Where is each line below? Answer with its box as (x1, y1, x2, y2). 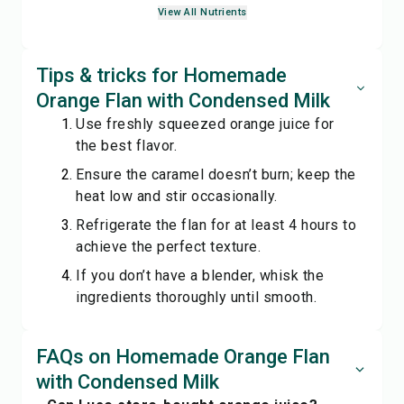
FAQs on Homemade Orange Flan (36, 345, 330, 368)
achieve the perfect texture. (76, 238, 261, 255)
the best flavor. (76, 137, 177, 154)
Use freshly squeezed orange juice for (76, 115, 335, 133)
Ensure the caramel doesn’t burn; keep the (76, 166, 356, 183)
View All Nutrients (157, 6, 247, 18)
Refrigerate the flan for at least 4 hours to (76, 216, 356, 234)
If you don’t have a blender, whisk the (76, 267, 324, 284)
